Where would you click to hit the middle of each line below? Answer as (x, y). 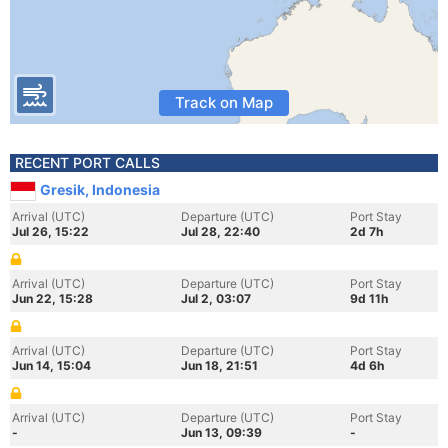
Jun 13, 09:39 (221, 432)
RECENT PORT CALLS (87, 162)
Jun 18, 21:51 (219, 365)
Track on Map (224, 102)
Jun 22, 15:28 (52, 298)
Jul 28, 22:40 (220, 231)
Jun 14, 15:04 (51, 365)
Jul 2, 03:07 (216, 298)
